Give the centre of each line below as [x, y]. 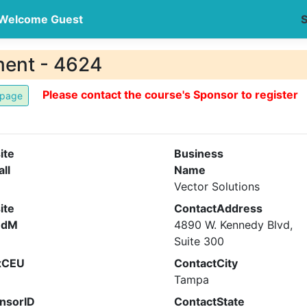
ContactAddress [218, 208]
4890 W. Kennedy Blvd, [233, 225]
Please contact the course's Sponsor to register [170, 94]
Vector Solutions [217, 186]
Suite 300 [199, 241]
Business [199, 153]
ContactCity [206, 263]
